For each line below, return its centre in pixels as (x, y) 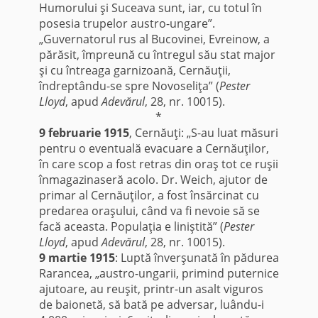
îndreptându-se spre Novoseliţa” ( (129, 86)
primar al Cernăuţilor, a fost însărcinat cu (149, 196)
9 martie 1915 (77, 258)
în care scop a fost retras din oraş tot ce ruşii (158, 164)
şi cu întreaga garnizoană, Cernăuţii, (135, 71)
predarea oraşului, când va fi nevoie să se (149, 211)
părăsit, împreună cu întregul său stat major (157, 55)
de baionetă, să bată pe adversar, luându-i (151, 305)
